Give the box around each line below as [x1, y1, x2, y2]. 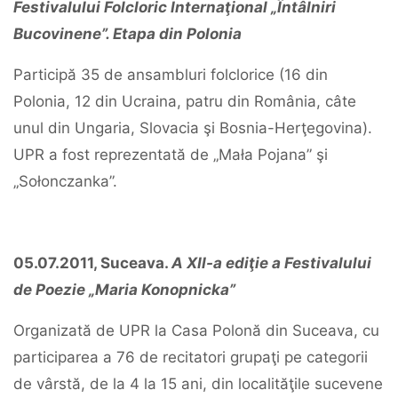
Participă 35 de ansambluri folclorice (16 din [13, 66, 328, 84]
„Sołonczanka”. [13, 172, 117, 190]
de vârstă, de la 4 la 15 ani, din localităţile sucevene [13, 375, 383, 393]
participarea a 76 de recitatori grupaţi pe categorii [13, 348, 368, 366]
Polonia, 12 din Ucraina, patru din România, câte [13, 92, 356, 110]
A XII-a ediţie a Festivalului [171, 254, 371, 272]
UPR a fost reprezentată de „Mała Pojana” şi [13, 146, 328, 163]
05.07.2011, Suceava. [13, 254, 171, 272]
